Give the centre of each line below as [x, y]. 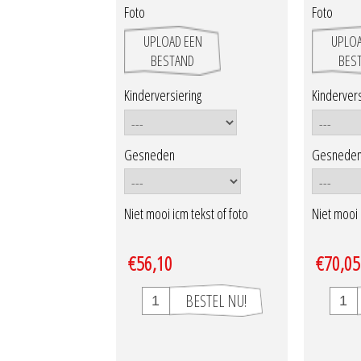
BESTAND [172, 61]
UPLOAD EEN [172, 41]
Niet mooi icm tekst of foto [186, 214]
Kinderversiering [163, 95]
